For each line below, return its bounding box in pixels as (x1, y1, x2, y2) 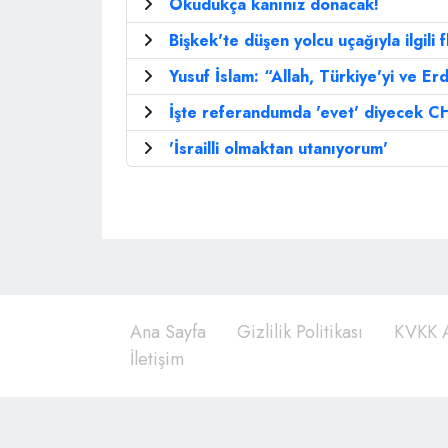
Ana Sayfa (130, 319, 206, 345)
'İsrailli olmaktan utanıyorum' (169, 137, 388, 160)
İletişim (130, 346, 184, 372)
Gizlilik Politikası (237, 319, 363, 345)
